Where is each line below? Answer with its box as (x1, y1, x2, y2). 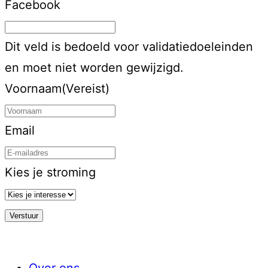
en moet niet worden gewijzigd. (5, 60, 184, 75)
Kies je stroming (5, 165, 96, 179)
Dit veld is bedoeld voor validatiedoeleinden (5, 39, 253, 54)
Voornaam (5, 81, 62, 96)
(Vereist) (62, 81, 109, 96)
